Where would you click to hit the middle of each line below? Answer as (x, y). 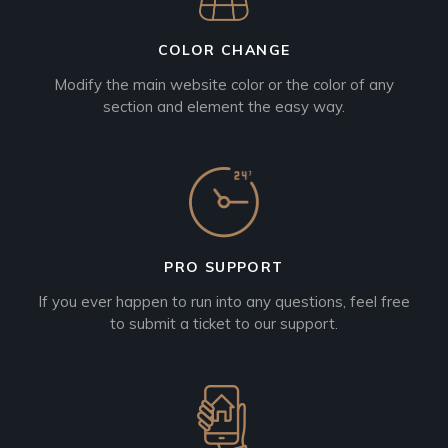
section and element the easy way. (223, 106)
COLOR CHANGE (224, 49)
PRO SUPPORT (224, 266)
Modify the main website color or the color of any (223, 84)
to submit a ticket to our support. (223, 323)
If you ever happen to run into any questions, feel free (223, 301)
